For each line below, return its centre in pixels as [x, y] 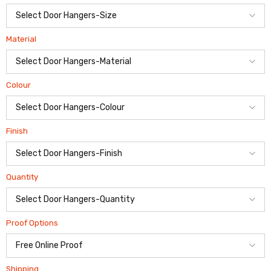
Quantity [22, 177]
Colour [18, 85]
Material [21, 39]
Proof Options [32, 223]
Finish [17, 131]
